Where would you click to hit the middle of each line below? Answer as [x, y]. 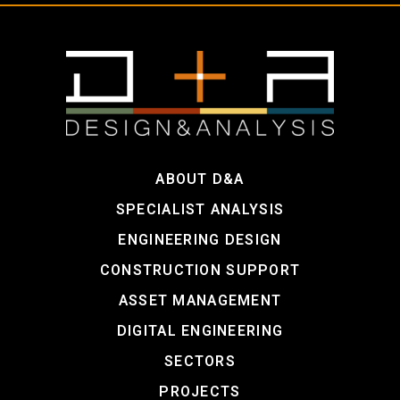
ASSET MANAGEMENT [200, 300]
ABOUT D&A [200, 179]
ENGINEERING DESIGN [200, 240]
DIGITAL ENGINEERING [200, 331]
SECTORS [200, 361]
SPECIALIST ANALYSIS [200, 209]
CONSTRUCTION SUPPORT [200, 270]
